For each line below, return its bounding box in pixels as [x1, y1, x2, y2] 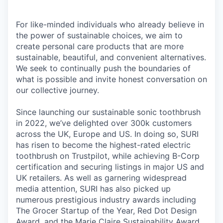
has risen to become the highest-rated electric [16, 139, 191, 150]
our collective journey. [16, 85, 99, 95]
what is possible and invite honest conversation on [16, 74, 207, 84]
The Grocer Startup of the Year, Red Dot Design [16, 205, 197, 216]
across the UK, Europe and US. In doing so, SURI [16, 128, 199, 139]
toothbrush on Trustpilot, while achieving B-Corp [16, 150, 200, 161]
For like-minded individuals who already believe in [16, 19, 204, 29]
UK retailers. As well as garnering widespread [16, 172, 187, 183]
